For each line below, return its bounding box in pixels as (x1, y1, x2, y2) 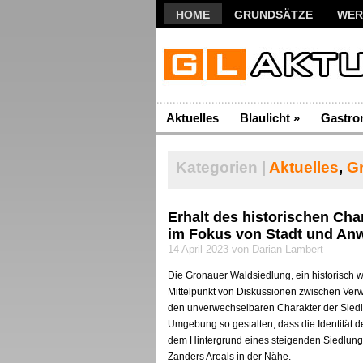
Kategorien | (176, 159, 266, 176)
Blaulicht (240, 111, 290, 125)
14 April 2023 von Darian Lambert (168, 243, 323, 255)
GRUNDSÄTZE (234, 8, 313, 21)
